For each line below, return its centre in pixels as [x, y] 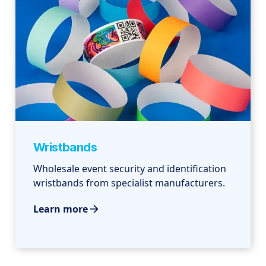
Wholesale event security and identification [130, 169]
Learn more [61, 209]
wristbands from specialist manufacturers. [129, 183]
